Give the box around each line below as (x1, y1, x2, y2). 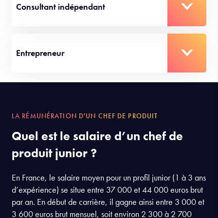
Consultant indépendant (16, 57, 105, 69)
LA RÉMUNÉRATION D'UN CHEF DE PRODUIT (12, 168, 158, 177)
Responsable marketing (16, 11, 102, 23)
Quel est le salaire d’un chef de (12, 184, 183, 201)
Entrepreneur (16, 104, 64, 115)
